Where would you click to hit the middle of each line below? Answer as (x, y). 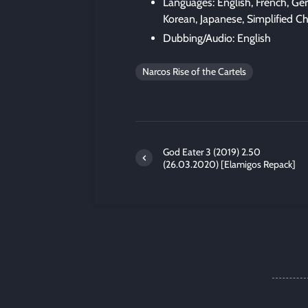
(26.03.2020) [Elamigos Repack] (229, 164)
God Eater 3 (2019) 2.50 (212, 152)
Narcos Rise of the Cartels (194, 71)
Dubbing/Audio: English (217, 38)
